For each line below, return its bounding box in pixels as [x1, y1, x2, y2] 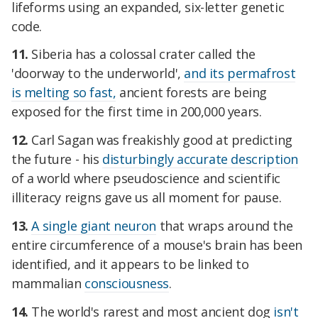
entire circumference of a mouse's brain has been [11, 236, 302, 254]
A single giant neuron [31, 217, 157, 235]
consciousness [84, 275, 169, 292]
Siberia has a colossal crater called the [28, 45, 256, 63]
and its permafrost [184, 65, 296, 82]
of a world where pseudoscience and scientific [11, 170, 281, 187]
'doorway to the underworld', [11, 65, 185, 82]
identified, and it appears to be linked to [11, 256, 249, 273]
